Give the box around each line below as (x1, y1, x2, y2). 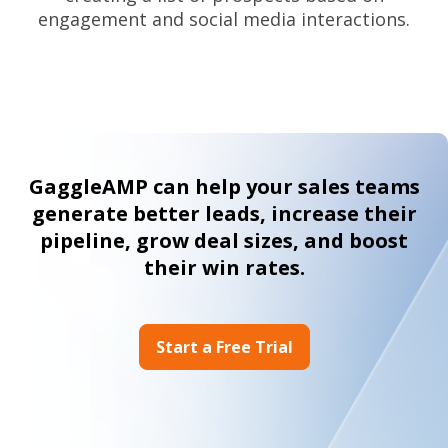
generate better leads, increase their (31, 200, 417, 228)
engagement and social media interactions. (38, 7, 410, 32)
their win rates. (143, 254, 305, 282)
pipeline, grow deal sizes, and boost (40, 227, 408, 255)
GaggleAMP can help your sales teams (28, 173, 420, 201)
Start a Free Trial (155, 335, 293, 358)
